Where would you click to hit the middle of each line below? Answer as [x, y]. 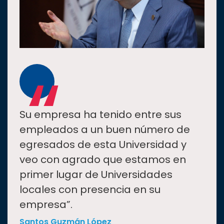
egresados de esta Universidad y [103, 145]
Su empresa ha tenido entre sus [100, 115]
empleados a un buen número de [105, 130]
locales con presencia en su [90, 190]
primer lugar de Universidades [96, 175]
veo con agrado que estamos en [103, 160]
